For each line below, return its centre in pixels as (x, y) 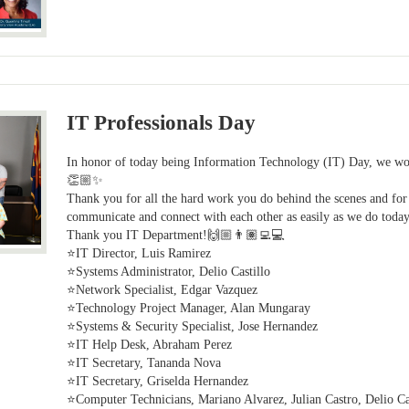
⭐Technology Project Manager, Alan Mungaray (189, 309)
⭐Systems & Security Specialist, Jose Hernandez (193, 327)
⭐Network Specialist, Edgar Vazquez (163, 290)
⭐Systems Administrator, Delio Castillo (169, 272)
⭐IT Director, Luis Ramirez (139, 254)
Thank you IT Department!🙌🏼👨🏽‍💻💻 (176, 236)
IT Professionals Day (162, 122)
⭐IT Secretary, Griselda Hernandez (158, 382)
